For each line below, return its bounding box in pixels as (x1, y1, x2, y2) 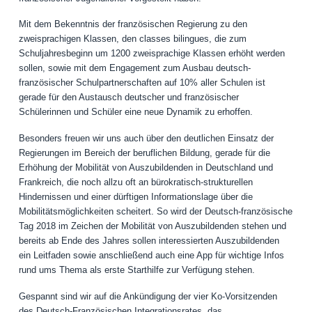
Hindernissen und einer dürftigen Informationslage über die (18, 192, 253, 203)
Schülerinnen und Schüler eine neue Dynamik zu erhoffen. (18, 107, 253, 118)
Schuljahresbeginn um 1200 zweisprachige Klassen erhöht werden (18, 48, 285, 59)
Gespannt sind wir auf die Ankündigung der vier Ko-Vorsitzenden (18, 290, 277, 302)
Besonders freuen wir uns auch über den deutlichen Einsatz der (18, 133, 274, 144)
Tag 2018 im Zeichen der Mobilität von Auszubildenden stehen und (18, 221, 286, 232)
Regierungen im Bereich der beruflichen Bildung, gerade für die (18, 148, 270, 159)
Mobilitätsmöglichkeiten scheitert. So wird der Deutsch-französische (18, 206, 292, 217)
